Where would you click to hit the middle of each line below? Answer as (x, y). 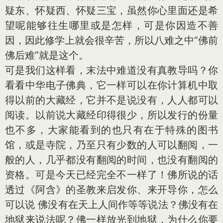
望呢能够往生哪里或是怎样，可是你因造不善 (111, 25)
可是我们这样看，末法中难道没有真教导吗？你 (111, 70)
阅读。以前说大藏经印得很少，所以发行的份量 (111, 115)
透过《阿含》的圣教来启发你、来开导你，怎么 (111, 190)
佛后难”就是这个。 (47, 55)
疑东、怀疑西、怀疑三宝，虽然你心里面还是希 (111, 10)
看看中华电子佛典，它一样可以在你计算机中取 (111, 85)
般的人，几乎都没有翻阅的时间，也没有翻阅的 (111, 160)
